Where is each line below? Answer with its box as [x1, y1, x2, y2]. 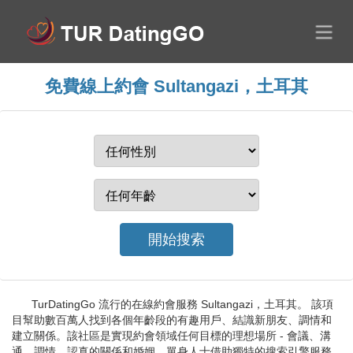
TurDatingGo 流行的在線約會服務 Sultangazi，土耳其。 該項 [32, 298, 333, 310]
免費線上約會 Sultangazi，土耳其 [45, 76, 308, 96]
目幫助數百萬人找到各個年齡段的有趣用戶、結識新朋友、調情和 [12, 314, 332, 326]
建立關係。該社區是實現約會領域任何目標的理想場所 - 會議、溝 [12, 329, 331, 342]
